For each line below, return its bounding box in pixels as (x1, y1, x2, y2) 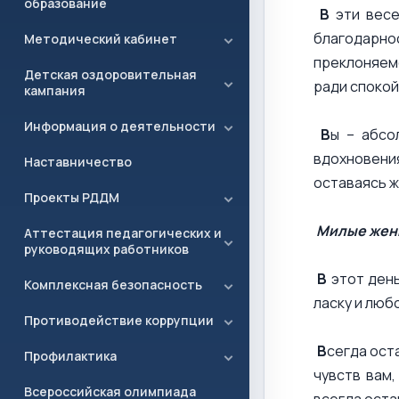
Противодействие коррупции (24, 312, 214, 329)
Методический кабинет (24, 30, 177, 47)
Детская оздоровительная (24, 66, 197, 83)
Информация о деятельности (24, 118, 216, 134)
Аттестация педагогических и (24, 224, 222, 241)
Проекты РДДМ (24, 189, 119, 206)
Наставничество (24, 153, 132, 170)
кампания (24, 82, 85, 99)
